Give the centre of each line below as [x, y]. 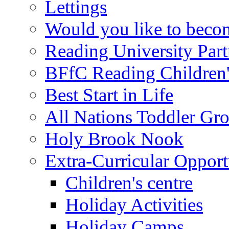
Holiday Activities [134, 204]
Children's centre [129, 182]
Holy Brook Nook [114, 139]
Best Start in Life [109, 95]
